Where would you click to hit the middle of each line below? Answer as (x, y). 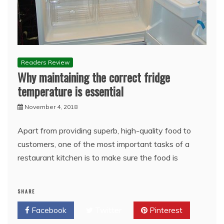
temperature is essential (70, 91)
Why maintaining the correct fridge (94, 77)
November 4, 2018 (51, 106)
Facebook (48, 210)
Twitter (107, 210)
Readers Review (45, 62)
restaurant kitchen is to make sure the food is (98, 157)
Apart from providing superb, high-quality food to (104, 130)
